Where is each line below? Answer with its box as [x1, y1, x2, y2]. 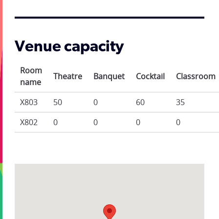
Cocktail [136, 70, 165, 82]
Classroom [176, 70, 216, 82]
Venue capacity [15, 39, 124, 55]
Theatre [53, 70, 83, 82]
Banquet [93, 70, 125, 82]
